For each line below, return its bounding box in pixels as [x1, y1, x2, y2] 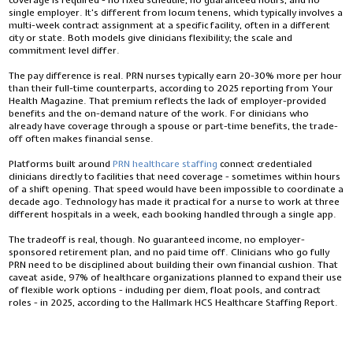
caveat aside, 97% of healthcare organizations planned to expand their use [9, 271, 343, 284]
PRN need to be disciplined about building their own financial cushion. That [9, 258, 339, 272]
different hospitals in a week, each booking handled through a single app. [9, 208, 337, 221]
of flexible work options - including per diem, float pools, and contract [9, 284, 321, 297]
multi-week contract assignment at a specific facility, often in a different [9, 19, 331, 32]
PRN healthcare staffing [113, 158, 218, 171]
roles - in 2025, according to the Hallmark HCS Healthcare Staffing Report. [9, 296, 339, 310]
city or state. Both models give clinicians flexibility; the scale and [9, 32, 293, 45]
